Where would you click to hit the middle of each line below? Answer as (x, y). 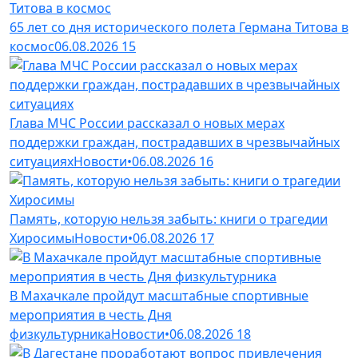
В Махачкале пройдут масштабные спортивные (159, 295)
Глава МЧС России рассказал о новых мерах (147, 123)
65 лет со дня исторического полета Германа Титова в (179, 27)
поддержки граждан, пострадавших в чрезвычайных (175, 142)
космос (32, 46)
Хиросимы (42, 238)
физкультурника (60, 334)
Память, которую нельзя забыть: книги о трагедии (169, 219)
